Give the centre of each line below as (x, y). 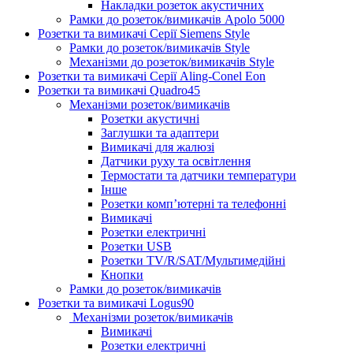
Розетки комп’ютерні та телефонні (193, 203)
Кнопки (122, 274)
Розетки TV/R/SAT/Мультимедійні (193, 260)
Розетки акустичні (150, 118)
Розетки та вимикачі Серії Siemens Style (144, 33)
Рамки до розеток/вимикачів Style (160, 47)
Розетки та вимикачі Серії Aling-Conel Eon (152, 76)
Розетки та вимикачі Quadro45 (119, 90)
